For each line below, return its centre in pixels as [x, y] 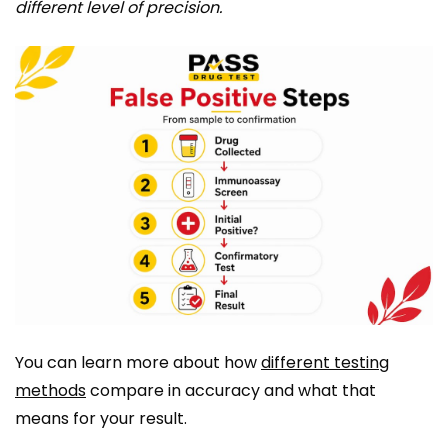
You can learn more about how [138, 362]
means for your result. [101, 418]
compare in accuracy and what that [231, 390]
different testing [325, 362]
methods [50, 390]
